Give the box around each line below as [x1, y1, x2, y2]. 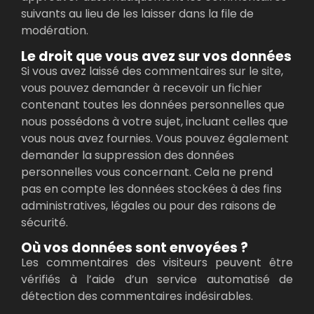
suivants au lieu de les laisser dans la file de [21, 6, 254, 22]
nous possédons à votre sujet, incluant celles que [21, 113, 288, 130]
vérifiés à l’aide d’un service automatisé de [21, 271, 293, 288]
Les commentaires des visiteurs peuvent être [21, 254, 293, 271]
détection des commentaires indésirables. [21, 288, 253, 305]
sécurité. [21, 214, 68, 231]
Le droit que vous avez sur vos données [21, 46, 292, 66]
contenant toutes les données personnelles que [21, 96, 285, 113]
